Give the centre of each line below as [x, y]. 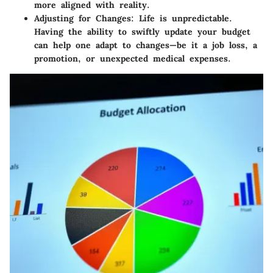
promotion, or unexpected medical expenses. [133, 59]
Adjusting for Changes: [84, 19]
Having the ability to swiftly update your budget [142, 32]
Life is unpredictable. [183, 19]
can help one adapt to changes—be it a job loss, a [146, 45]
